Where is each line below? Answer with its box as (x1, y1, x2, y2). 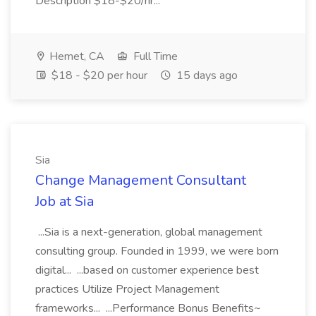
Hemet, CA (47, 49, 104, 64)
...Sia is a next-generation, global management (35, 224, 262, 240)
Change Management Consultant (35, 171, 246, 190)
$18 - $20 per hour (49, 68, 147, 83)
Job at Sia (35, 192, 94, 211)
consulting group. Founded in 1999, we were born (35, 243, 279, 259)
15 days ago (174, 68, 238, 83)
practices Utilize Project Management (35, 281, 219, 297)
